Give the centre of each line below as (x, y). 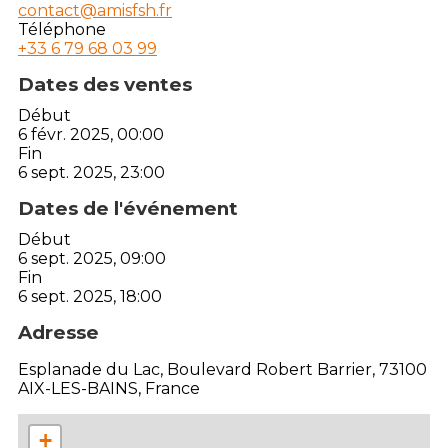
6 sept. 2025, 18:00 (90, 296)
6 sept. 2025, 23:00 (91, 172)
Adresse (58, 332)
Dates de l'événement (128, 208)
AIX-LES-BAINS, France (109, 388)
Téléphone (62, 29)
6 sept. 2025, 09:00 (92, 258)
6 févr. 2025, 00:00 (91, 134)
